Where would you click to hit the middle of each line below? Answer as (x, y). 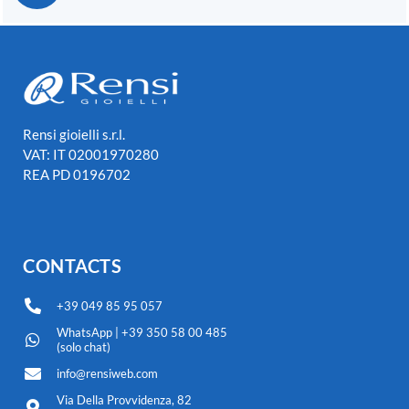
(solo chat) (83, 347)
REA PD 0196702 (77, 175)
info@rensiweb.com (107, 374)
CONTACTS (72, 266)
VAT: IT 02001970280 (91, 155)
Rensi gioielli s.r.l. (74, 135)
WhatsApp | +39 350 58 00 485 (142, 333)
